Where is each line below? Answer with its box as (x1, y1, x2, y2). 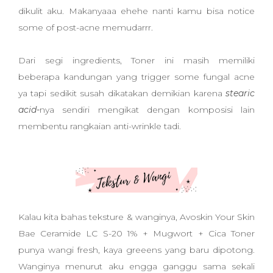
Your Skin (214, 211, 255, 222)
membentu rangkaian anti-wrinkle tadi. (18, 121, 183, 132)
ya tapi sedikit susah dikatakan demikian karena (18, 88, 225, 99)
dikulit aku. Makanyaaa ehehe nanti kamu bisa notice (18, 5, 255, 16)
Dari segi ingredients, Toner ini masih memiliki (18, 55, 255, 66)
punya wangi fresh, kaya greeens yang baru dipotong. (18, 244, 255, 255)
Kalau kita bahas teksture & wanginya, (18, 211, 180, 222)
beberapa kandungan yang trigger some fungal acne (18, 71, 255, 82)
